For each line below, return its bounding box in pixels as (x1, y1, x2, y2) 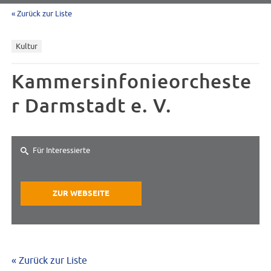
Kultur (16, 42, 38, 51)
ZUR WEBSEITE (53, 189, 110, 200)
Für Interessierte (33, 146, 91, 155)
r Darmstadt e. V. (11, 93, 172, 119)
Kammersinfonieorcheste (11, 68, 252, 94)
